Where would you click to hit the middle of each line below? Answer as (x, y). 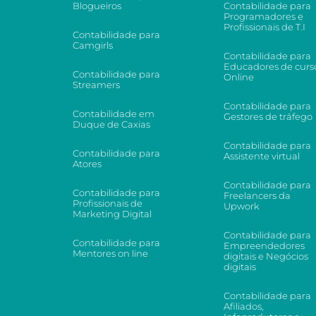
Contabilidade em (113, 113)
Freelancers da (257, 195)
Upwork (241, 206)
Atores (87, 163)
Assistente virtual (261, 156)
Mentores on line (110, 253)
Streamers (96, 84)
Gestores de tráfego (268, 116)
